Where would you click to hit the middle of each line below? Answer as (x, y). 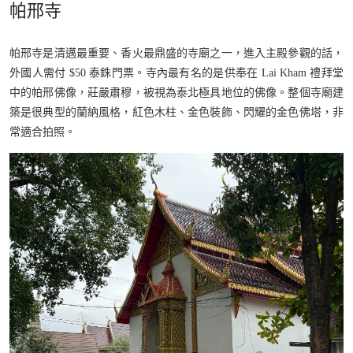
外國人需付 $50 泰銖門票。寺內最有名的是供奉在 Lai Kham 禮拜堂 (176, 72)
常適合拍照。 (43, 132)
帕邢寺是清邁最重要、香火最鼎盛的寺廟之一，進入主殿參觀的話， (176, 53)
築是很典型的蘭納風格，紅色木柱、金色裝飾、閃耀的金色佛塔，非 (176, 112)
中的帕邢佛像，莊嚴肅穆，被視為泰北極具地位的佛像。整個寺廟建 (176, 92)
